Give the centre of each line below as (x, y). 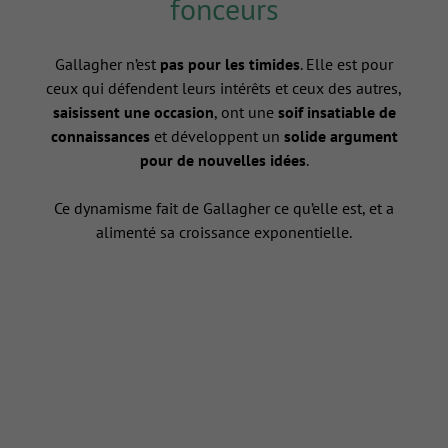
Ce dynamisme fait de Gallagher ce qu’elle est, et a (224, 208)
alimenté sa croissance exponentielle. (224, 232)
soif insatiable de (336, 112)
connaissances (100, 136)
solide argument (340, 136)
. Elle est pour (346, 64)
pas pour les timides (230, 64)
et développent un (216, 136)
